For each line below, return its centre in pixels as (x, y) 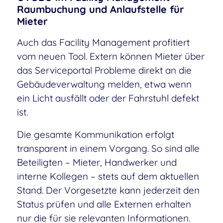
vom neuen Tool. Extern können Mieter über (111, 56)
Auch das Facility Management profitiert (103, 43)
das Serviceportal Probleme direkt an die (104, 70)
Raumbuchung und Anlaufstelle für (100, 9)
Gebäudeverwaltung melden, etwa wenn (104, 84)
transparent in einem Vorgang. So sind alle (108, 148)
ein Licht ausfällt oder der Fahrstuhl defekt (108, 98)
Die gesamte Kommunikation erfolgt (95, 134)
